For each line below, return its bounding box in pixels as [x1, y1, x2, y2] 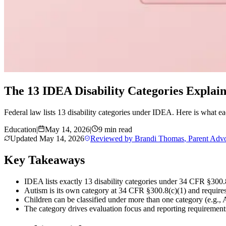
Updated [10, 134, 39, 143]
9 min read [98, 125, 132, 134]
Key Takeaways [4, 153, 85, 166]
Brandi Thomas [135, 134, 184, 143]
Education [4, 125, 36, 134]
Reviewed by [90, 134, 135, 143]
